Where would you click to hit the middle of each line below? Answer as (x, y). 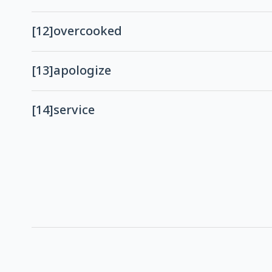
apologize (82, 71)
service (74, 111)
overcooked (88, 32)
